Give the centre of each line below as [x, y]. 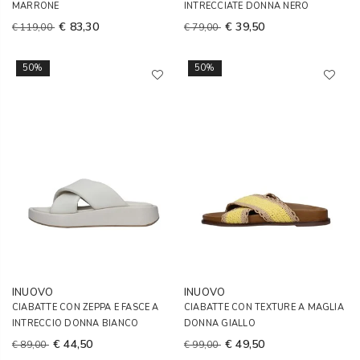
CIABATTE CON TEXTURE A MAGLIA [264, 307]
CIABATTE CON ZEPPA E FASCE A [86, 307]
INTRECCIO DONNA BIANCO [76, 323]
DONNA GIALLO [220, 323]
